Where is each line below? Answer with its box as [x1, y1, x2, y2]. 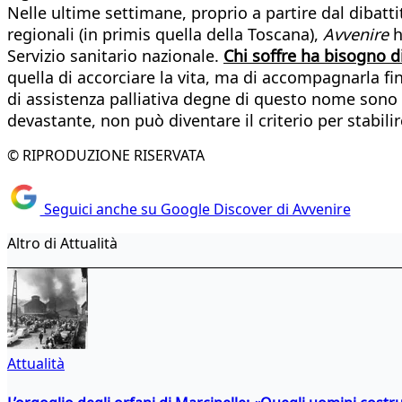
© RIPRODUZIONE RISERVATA [7, 144, 205, 165]
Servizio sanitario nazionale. [7, 44, 223, 66]
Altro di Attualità [7, 233, 118, 254]
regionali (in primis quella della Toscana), [7, 22, 323, 45]
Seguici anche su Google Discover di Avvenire [39, 199, 351, 220]
